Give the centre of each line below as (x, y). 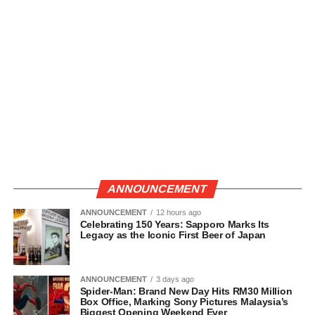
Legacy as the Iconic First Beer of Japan (173, 234)
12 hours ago (178, 212)
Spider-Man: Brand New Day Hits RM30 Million (186, 291)
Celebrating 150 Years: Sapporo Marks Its (175, 224)
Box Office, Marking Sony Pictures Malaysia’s (184, 301)
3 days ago (175, 279)
